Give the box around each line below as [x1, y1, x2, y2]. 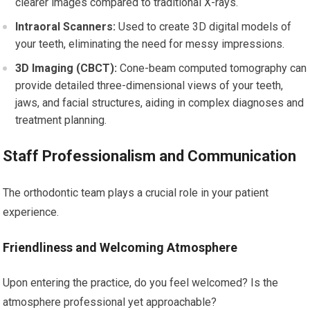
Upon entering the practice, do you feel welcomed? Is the [3, 275, 279, 289]
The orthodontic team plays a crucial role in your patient [3, 185, 269, 199]
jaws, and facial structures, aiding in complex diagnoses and [15, 95, 304, 109]
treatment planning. [15, 113, 107, 127]
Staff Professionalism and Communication [3, 147, 297, 165]
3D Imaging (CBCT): [15, 61, 118, 75]
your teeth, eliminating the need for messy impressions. [15, 37, 285, 51]
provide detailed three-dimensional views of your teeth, [15, 78, 284, 92]
